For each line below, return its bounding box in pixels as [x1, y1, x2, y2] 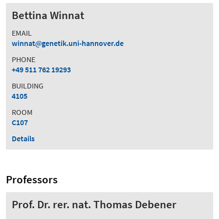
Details [12, 133, 35, 143]
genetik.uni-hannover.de [42, 38, 124, 48]
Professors [6, 172, 58, 186]
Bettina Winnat [12, 8, 84, 22]
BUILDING [12, 80, 44, 90]
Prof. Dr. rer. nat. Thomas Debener [12, 197, 176, 211]
